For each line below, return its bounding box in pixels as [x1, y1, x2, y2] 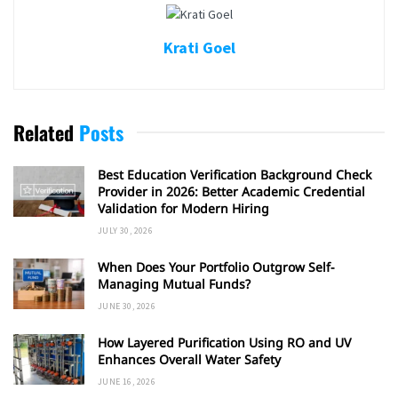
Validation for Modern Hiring [98, 199, 269, 217]
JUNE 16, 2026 [98, 375, 156, 387]
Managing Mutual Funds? [98, 275, 251, 292]
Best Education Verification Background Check [98, 165, 371, 183]
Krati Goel [163, 36, 235, 58]
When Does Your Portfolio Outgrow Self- [98, 258, 335, 275]
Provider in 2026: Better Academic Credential [98, 182, 365, 200]
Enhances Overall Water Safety [98, 350, 281, 368]
